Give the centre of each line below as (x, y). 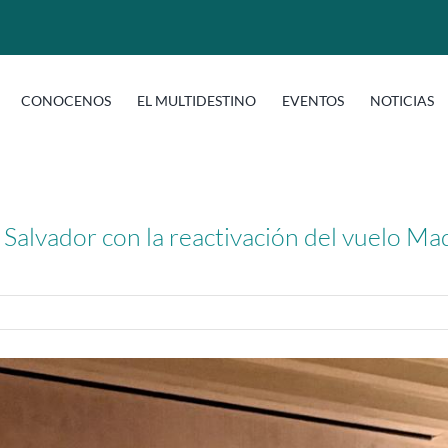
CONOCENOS (66, 100)
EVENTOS (313, 100)
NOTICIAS (402, 100)
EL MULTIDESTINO (196, 100)
